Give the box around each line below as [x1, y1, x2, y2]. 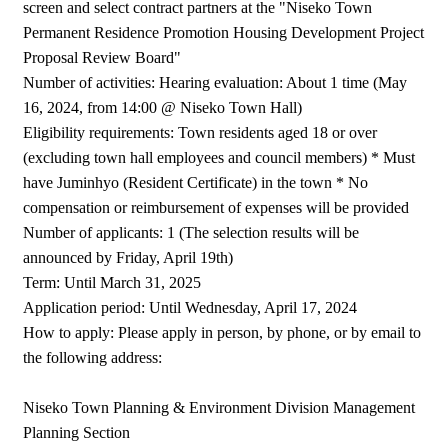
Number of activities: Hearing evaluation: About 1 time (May [23, 73, 408, 91]
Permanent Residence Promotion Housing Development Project [23, 23, 425, 41]
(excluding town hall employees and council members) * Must [23, 148, 416, 166]
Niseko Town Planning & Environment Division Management [23, 398, 416, 416]
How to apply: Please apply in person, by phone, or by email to [23, 323, 422, 341]
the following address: [23, 348, 163, 366]
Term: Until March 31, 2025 [23, 273, 202, 291]
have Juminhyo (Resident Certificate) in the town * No [23, 173, 369, 191]
